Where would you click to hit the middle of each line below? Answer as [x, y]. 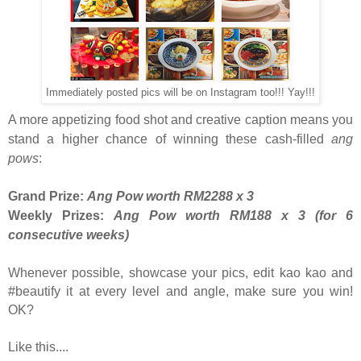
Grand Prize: [46, 197]
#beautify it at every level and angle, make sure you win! [180, 292]
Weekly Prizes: [56, 216]
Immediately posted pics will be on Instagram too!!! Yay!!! [180, 93]
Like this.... [38, 347]
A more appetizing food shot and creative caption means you [180, 120]
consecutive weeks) [68, 235]
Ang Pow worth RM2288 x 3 [170, 197]
